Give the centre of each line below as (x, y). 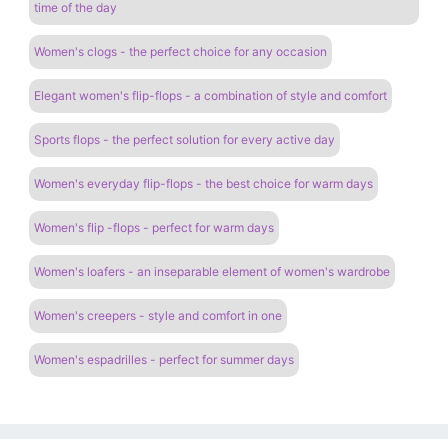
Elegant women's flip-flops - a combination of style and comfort (210, 95)
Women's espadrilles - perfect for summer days (164, 359)
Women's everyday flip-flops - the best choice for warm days (203, 183)
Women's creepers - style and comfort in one (158, 315)
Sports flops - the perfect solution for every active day (184, 139)
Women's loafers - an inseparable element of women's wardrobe (212, 271)
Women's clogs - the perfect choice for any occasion (180, 51)
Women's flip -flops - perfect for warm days (154, 227)
